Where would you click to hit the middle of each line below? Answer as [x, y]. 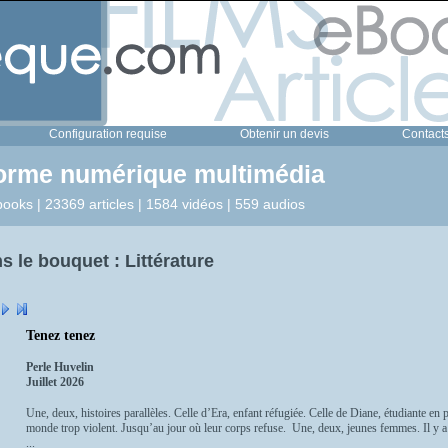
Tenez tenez [60, 336]
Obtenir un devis [284, 133]
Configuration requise [108, 133]
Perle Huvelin [60, 367]
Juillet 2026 [55, 382]
